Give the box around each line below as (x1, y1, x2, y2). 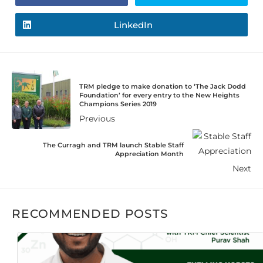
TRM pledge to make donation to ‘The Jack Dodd (79, 82, 246, 91)
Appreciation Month (115, 150, 184, 159)
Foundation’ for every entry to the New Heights (79, 91, 240, 100)
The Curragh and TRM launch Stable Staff (43, 141, 184, 150)
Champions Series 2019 (79, 100, 157, 109)
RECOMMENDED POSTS (12, 207, 168, 221)
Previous (79, 113, 115, 124)
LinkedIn (114, 19, 153, 31)
